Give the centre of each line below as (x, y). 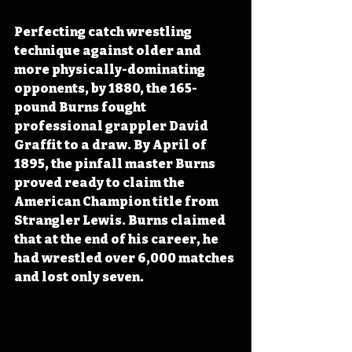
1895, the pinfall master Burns (116, 163)
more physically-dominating (111, 69)
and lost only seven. (79, 277)
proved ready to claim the (101, 182)
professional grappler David (112, 126)
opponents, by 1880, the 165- (106, 88)
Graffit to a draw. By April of (112, 145)
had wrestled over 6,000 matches (125, 258)
